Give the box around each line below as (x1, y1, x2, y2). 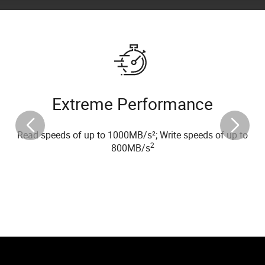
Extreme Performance (52, 92, 213, 115)
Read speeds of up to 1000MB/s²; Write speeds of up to (17, 128, 248, 141)
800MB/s (111, 141, 150, 154)
